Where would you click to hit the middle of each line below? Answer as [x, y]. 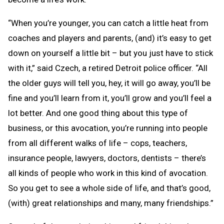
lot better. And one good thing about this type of [98, 113]
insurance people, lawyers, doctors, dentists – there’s [107, 158]
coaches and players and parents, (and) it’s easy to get [110, 38]
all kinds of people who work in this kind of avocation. [108, 173]
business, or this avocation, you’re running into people [108, 128]
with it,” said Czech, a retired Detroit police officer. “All [108, 68]
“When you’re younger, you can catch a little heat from [108, 23]
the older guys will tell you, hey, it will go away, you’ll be [109, 83]
